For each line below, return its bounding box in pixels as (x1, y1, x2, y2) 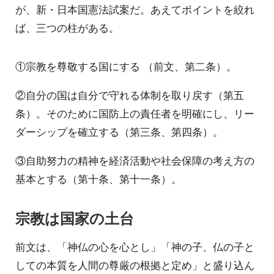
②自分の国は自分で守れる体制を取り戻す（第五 (15, 87, 244, 103)
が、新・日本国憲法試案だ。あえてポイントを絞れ (15, 1, 254, 17)
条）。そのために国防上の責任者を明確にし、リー (15, 106, 254, 121)
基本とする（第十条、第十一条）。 (15, 171, 182, 186)
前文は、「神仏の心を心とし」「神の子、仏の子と (15, 239, 254, 254)
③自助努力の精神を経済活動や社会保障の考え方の (15, 152, 254, 168)
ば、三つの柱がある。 (15, 20, 119, 35)
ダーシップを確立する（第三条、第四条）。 (15, 124, 223, 139)
